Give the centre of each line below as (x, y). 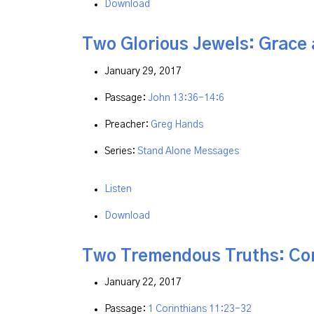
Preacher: (128, 124)
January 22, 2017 (143, 283)
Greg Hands (177, 124)
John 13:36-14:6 (186, 98)
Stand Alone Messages (188, 151)
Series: (121, 151)
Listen (118, 189)
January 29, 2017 (143, 71)
